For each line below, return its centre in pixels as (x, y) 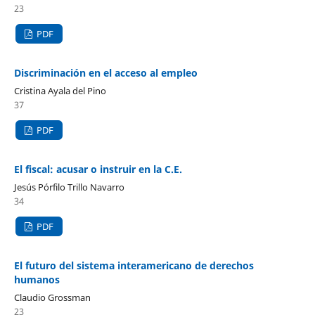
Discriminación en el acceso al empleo (105, 73)
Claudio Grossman (52, 298)
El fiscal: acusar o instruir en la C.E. (98, 169)
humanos (37, 280)
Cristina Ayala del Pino (60, 91)
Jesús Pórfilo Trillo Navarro (69, 187)
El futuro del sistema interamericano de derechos (134, 266)
